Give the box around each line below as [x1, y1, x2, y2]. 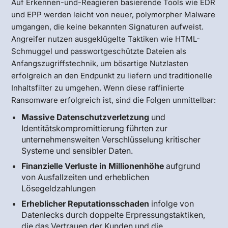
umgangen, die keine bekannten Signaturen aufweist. [11, 21, 204, 32]
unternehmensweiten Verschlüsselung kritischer [21, 134, 201, 145]
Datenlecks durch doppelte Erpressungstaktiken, [21, 209, 206, 220]
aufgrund [164, 160, 201, 171]
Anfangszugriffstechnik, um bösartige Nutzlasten [11, 58, 189, 68]
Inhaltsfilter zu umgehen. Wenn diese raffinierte [11, 82, 185, 93]
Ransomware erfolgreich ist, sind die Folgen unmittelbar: [11, 95, 216, 105]
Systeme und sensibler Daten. [21, 145, 133, 156]
